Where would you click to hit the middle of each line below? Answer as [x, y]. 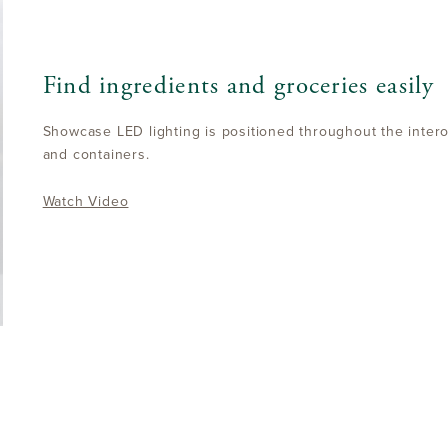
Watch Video [85, 202]
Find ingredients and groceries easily [238, 86]
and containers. [96, 155]
